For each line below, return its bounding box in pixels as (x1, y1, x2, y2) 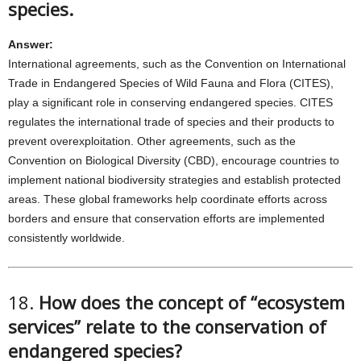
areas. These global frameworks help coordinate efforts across (8, 193, 327, 205)
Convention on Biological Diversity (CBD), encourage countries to (8, 154, 339, 167)
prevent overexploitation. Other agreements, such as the (8, 135, 296, 147)
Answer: (8, 38, 53, 51)
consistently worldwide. (8, 231, 125, 244)
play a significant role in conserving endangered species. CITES (8, 96, 333, 109)
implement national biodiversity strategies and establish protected (8, 173, 341, 186)
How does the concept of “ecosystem (39, 290, 345, 314)
